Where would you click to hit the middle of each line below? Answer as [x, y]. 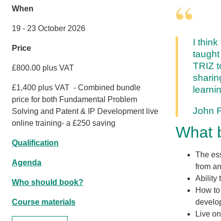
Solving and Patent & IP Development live [85, 111]
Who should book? [48, 182]
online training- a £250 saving [64, 123]
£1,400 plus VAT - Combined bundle [76, 87]
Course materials [44, 202]
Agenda [27, 162]
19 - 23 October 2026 [49, 28]
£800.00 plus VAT [43, 68]
